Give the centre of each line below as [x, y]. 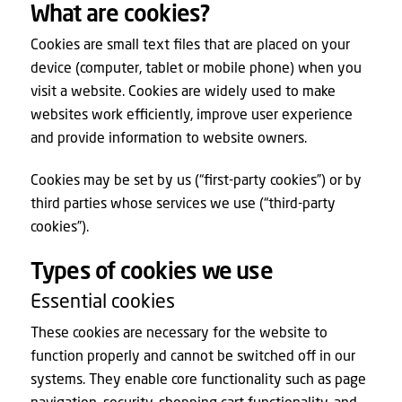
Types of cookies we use [151, 271]
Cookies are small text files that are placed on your [190, 43]
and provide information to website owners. [168, 136]
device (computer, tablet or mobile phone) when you [196, 66]
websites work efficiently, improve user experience [191, 113]
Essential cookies [102, 300]
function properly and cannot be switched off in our [192, 355]
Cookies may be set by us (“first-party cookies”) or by [196, 179]
